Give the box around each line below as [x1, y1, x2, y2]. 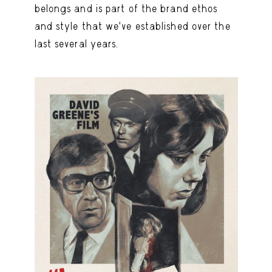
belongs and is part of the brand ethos [34, 2, 218, 15]
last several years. [34, 37, 119, 50]
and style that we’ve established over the [34, 19, 231, 32]
